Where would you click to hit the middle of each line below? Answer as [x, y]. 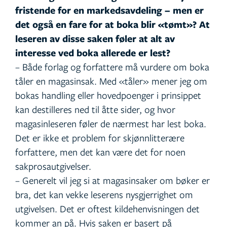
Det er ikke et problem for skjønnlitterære [100, 138]
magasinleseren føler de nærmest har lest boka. [111, 124]
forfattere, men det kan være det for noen [100, 152]
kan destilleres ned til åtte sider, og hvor [95, 109]
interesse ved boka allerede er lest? [93, 53]
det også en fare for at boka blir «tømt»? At [112, 25]
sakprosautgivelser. [53, 166]
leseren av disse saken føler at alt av [95, 39]
